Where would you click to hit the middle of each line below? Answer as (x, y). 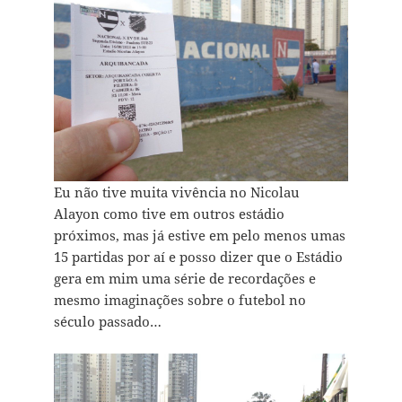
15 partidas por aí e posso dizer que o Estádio (198, 256)
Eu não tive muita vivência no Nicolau (176, 192)
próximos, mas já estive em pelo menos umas (199, 235)
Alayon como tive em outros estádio (169, 213)
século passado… (107, 321)
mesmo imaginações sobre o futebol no (179, 299)
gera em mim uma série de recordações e (184, 278)
